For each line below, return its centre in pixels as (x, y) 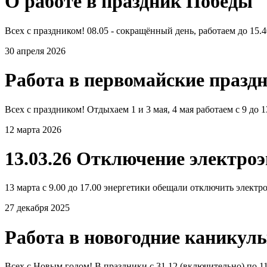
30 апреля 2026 (35, 51)
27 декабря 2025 (37, 208)
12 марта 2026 (33, 129)
